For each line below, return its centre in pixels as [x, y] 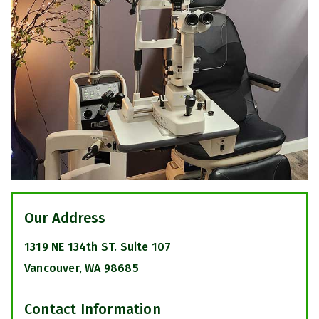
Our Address [65, 218]
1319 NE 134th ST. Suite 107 [98, 246]
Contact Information [93, 309]
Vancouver [52, 268]
